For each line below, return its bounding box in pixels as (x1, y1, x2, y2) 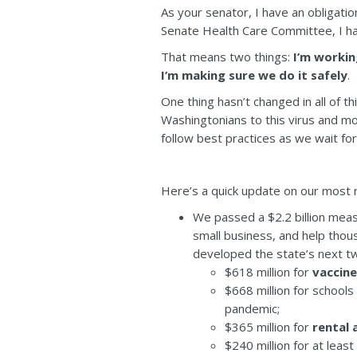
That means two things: (161, 49, 293, 65)
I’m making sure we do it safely (161, 67, 347, 83)
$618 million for (225, 264, 312, 280)
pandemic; (225, 300, 280, 316)
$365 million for (225, 319, 312, 335)
